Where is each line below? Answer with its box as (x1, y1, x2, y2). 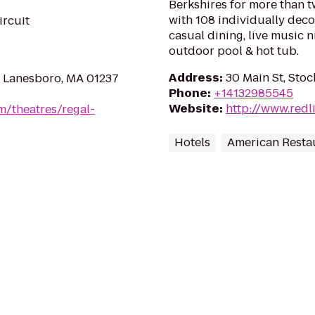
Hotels (174, 134, 210, 150)
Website (169, 101, 219, 117)
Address (169, 70, 219, 86)
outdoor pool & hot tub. (169, 43, 299, 59)
